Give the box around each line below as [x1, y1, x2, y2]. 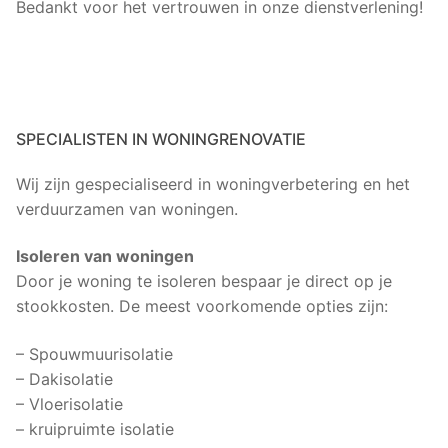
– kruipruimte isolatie [16, 418, 174, 439]
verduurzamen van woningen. [16, 198, 238, 219]
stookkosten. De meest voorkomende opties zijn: [16, 296, 388, 317]
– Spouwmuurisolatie [16, 343, 173, 364]
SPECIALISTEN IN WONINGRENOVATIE [16, 128, 306, 149]
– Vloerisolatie [16, 393, 123, 414]
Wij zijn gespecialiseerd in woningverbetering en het [16, 173, 410, 194]
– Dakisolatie [16, 368, 113, 389]
